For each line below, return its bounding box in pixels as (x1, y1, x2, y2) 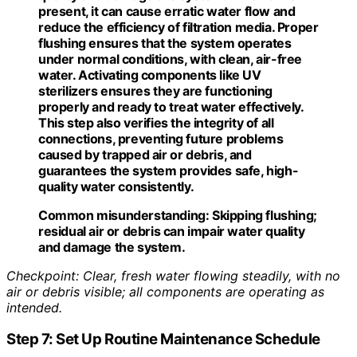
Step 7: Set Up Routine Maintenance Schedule (6, 330, 320, 349)
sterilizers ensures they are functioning (38, 82, 273, 99)
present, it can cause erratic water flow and (38, 2, 296, 19)
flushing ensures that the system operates (38, 34, 292, 51)
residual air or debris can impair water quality (38, 222, 305, 239)
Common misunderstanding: (38, 206, 210, 223)
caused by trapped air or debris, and (38, 146, 252, 163)
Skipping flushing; (209, 206, 317, 223)
